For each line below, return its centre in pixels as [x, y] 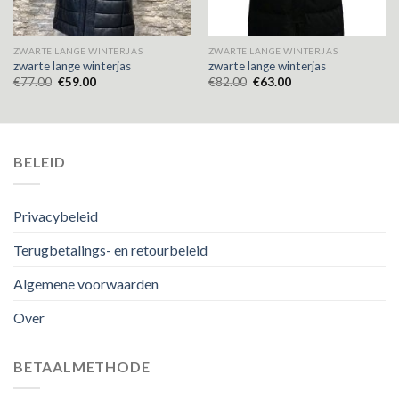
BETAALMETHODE [82, 366]
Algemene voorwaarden [86, 283]
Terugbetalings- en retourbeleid [110, 249]
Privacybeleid [56, 216]
